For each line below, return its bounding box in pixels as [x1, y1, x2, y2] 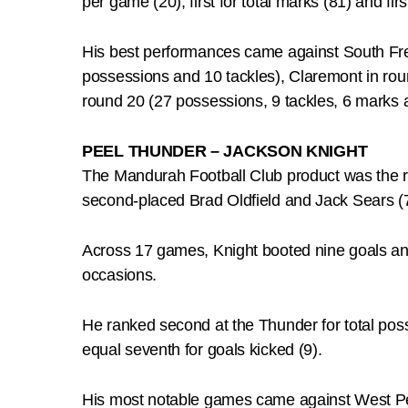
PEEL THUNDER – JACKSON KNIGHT [82, 141, 368, 160]
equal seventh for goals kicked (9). [82, 340, 322, 359]
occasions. [82, 265, 157, 284]
